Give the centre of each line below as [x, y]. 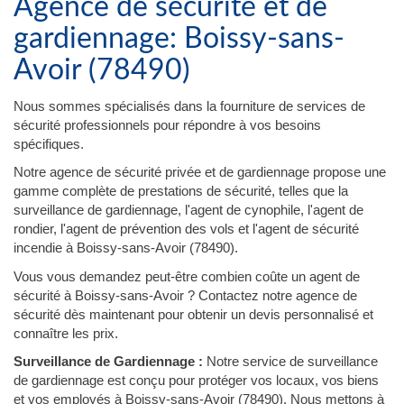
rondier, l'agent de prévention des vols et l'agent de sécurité [186, 229]
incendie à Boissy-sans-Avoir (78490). [126, 248]
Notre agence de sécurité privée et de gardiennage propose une [200, 172]
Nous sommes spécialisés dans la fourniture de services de [189, 106]
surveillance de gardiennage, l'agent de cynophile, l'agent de [188, 210]
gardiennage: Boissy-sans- [179, 39]
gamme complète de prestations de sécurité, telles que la [181, 191]
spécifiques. [49, 143]
